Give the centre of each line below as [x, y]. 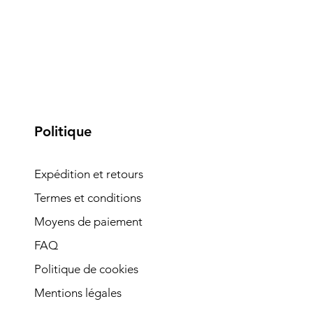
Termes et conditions [88, 198]
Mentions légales [78, 293]
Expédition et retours [89, 174]
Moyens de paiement [88, 221]
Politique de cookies [86, 269]
